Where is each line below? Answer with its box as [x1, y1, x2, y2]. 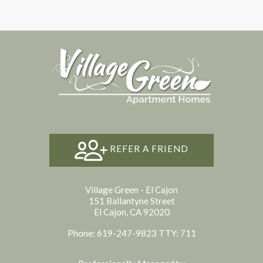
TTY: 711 [158, 227, 196, 238]
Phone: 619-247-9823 [67, 227, 159, 238]
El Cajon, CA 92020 [93, 206, 170, 217]
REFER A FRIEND [110, 143, 189, 154]
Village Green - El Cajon [85, 184, 178, 195]
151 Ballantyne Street [88, 195, 175, 206]
